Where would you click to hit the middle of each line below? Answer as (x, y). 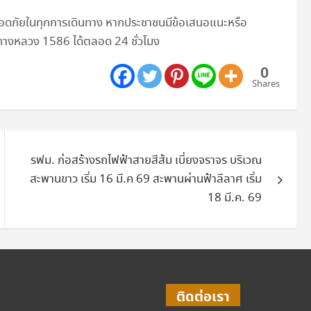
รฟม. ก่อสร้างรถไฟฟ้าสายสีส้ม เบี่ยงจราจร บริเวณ (146, 160)
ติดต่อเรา (203, 297)
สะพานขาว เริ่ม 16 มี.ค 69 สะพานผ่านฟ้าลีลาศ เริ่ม (146, 179)
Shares (266, 84)
